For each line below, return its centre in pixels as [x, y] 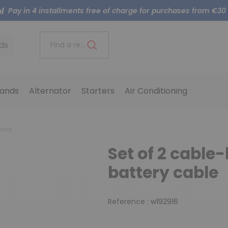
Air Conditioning [156, 91]
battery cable [163, 173]
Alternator [50, 91]
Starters [98, 91]
